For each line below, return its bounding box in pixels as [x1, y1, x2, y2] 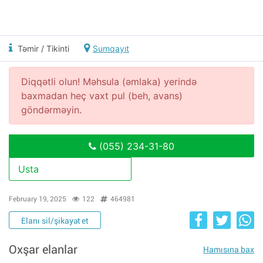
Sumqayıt [93, 43, 129, 53]
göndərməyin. [21, 104, 82, 116]
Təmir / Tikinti [15, 43, 69, 53]
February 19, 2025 [9, 195, 66, 203]
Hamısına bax [203, 244, 254, 254]
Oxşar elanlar [9, 242, 77, 257]
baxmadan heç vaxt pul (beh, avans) [21, 90, 183, 102]
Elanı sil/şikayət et [21, 216, 89, 225]
